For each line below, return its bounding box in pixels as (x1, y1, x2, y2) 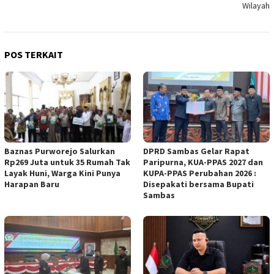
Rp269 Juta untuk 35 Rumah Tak (4, 157, 130, 168)
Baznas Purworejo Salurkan (4, 146, 115, 157)
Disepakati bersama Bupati (143, 179, 254, 190)
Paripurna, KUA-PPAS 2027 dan (143, 157, 263, 168)
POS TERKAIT (4, 48, 63, 61)
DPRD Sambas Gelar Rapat (143, 146, 250, 157)
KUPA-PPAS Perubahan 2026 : (143, 168, 256, 179)
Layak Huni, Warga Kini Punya (4, 168, 120, 179)
